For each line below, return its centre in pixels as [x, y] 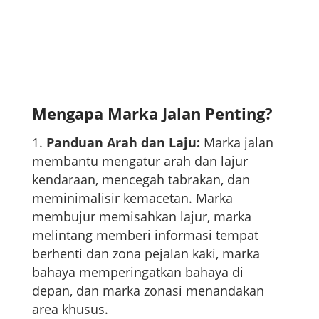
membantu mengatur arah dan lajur [140, 161]
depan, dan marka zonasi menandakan [148, 290]
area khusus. [70, 309]
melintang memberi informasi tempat [145, 235]
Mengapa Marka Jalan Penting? [152, 113]
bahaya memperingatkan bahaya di [137, 272]
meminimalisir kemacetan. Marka [132, 198]
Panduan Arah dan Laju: [123, 142]
